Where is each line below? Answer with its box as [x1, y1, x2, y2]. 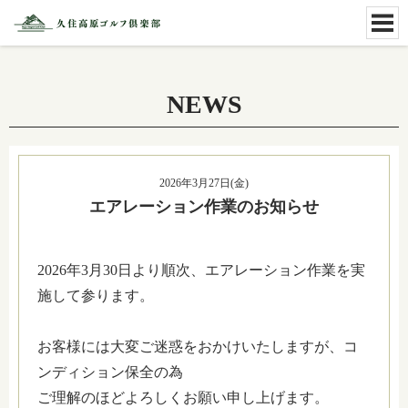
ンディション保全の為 [37, 364, 183, 380]
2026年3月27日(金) [159, 177, 249, 189]
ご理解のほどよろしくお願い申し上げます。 [37, 390, 329, 405]
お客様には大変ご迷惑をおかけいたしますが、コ [37, 339, 358, 354]
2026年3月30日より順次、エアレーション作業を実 [37, 262, 365, 278]
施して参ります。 [37, 288, 154, 303]
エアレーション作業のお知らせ [89, 198, 319, 216]
